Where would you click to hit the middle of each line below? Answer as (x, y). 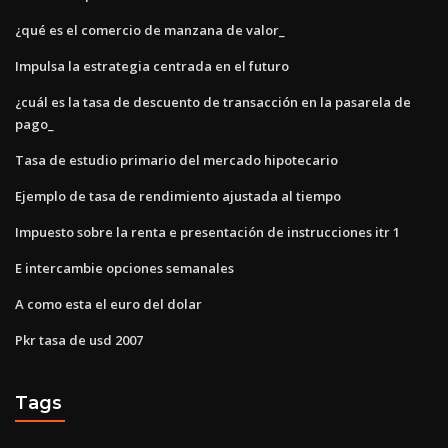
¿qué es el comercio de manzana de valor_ (150, 29)
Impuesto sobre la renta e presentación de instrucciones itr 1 (207, 231)
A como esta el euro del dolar (108, 303)
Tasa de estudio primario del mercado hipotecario (176, 159)
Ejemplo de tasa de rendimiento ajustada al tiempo (178, 195)
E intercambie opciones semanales (124, 267)
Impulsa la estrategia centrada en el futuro (152, 65)
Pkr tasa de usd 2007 (79, 339)
